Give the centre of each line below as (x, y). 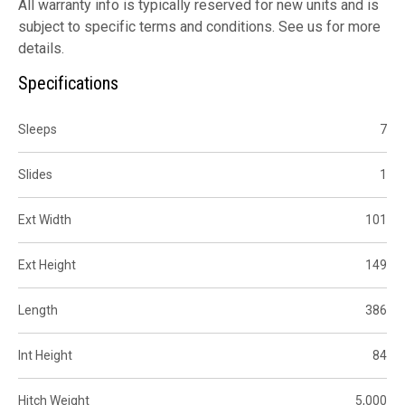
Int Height (45, 355)
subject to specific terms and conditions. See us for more (199, 26)
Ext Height (47, 264)
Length (38, 310)
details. (41, 48)
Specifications (68, 83)
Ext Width (45, 219)
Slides (35, 174)
